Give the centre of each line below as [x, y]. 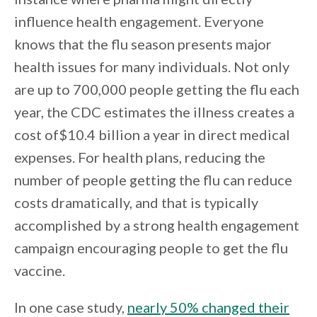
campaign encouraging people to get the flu [151, 248]
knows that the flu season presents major [143, 44]
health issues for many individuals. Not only [152, 67]
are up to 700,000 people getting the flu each [157, 90]
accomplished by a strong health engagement [157, 225]
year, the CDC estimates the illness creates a [154, 112]
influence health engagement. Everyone [139, 22]
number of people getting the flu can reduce [153, 180]
